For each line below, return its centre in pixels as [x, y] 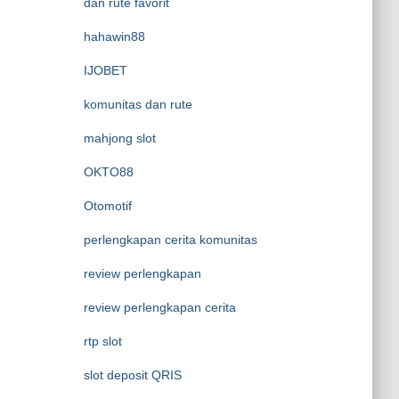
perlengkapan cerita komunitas [170, 240]
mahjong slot [119, 138]
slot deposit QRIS [132, 375]
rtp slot [102, 341]
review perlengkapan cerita [159, 307]
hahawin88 [114, 37]
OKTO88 [108, 172]
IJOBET [105, 70]
